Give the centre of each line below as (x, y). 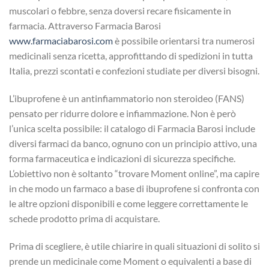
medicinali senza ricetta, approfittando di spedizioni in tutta (131, 56)
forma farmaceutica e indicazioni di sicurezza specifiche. (122, 158)
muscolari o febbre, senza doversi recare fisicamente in (120, 11)
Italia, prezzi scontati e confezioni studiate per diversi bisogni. (134, 71)
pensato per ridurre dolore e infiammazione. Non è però (122, 113)
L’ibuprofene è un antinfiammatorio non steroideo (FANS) (127, 98)
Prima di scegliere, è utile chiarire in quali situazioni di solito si (134, 246)
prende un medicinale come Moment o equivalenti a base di (130, 261)
